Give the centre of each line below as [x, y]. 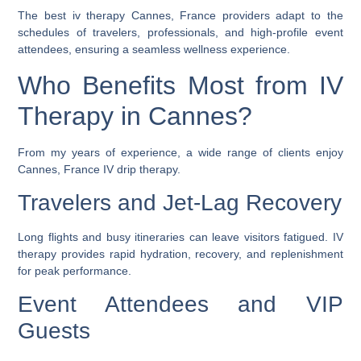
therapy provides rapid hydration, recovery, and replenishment [180, 254]
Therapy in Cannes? [135, 116]
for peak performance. [75, 271]
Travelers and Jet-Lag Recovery [180, 203]
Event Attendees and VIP [180, 305]
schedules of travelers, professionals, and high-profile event [180, 33]
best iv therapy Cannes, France [130, 16]
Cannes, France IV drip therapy [98, 169]
